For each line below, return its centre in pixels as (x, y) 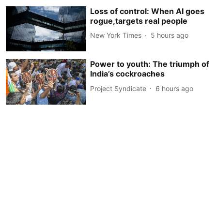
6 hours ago (175, 88)
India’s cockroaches (128, 74)
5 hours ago (170, 35)
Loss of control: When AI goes (147, 11)
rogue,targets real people (139, 21)
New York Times (116, 35)
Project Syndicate (118, 88)
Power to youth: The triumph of (150, 64)
